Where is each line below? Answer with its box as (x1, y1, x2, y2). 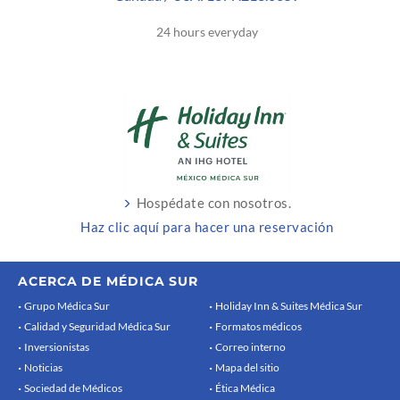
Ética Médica (215, 381, 275, 396)
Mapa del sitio (215, 361, 279, 375)
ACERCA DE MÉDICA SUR (18, 273, 198, 290)
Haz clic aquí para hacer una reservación (80, 219, 333, 236)
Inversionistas (24, 340, 89, 354)
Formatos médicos (215, 320, 302, 334)
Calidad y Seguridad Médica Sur (24, 320, 171, 334)
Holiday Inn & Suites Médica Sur (215, 299, 362, 313)
